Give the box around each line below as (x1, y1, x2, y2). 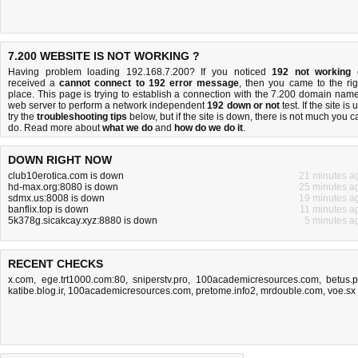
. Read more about (19, 122, 102, 133)
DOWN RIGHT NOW (8, 153, 112, 166)
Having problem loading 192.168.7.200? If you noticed (8, 66, 272, 78)
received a (8, 78, 60, 89)
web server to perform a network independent (8, 100, 208, 111)
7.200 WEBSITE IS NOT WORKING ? (8, 50, 200, 62)
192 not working (272, 66, 352, 78)
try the (8, 111, 37, 122)
